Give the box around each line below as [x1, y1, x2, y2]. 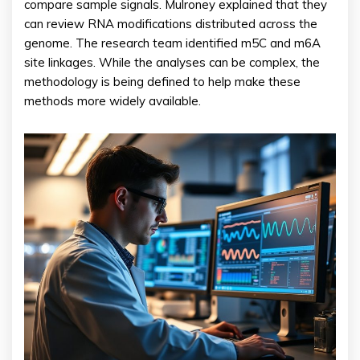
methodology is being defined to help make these [24, 74, 301, 90]
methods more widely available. [24, 93, 201, 109]
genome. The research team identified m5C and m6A [24, 35, 321, 51]
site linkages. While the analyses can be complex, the [24, 55, 320, 71]
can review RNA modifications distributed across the [24, 16, 317, 32]
